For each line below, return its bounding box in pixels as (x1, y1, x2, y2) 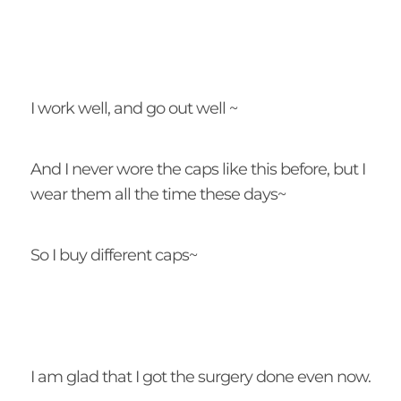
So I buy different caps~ (30, 244, 197, 265)
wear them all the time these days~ (30, 183, 286, 204)
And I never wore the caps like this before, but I (30, 158, 365, 179)
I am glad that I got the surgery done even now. (30, 366, 371, 387)
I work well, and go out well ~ (30, 98, 237, 118)
